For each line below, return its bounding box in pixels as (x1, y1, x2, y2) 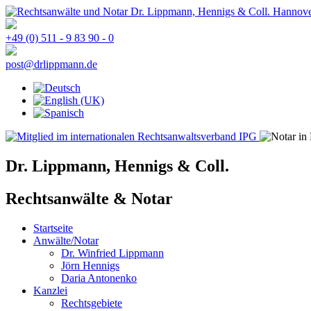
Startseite (33, 221, 73, 234)
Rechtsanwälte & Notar (6, 189, 173, 208)
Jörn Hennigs (61, 259, 119, 271)
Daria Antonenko (61, 271, 137, 284)
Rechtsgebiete (61, 296, 122, 309)
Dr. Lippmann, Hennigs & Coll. (6, 156, 229, 175)
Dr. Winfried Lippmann (61, 246, 164, 259)
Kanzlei (33, 284, 67, 296)
